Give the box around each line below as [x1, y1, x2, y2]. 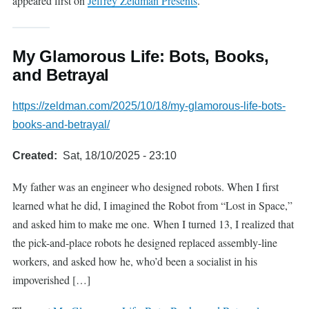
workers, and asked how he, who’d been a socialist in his [12, 254, 257, 268]
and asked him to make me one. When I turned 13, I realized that [12, 217, 294, 231]
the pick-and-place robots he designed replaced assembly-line [12, 235, 277, 250]
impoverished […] [12, 272, 90, 287]
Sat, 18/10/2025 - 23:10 [63, 150, 177, 161]
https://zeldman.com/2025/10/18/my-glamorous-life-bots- [12, 100, 286, 112]
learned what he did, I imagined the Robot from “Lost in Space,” [12, 198, 292, 212]
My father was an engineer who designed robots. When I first [12, 179, 279, 194]
